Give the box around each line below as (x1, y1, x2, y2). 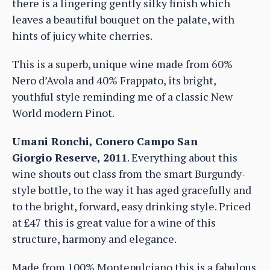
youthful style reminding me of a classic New (12, 89, 233, 104)
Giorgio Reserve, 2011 (12, 150, 127, 165)
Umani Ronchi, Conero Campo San (12, 134, 198, 149)
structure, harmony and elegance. (12, 231, 177, 246)
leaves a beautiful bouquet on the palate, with (12, 12, 234, 27)
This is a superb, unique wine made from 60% (12, 57, 233, 72)
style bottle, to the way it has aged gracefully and (12, 183, 251, 198)
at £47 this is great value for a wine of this (12, 215, 216, 230)
